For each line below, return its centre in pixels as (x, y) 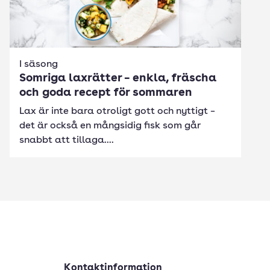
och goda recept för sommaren (106, 93)
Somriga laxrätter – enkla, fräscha (118, 79)
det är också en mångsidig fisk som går (110, 126)
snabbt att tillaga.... (67, 140)
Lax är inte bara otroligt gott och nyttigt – (117, 111)
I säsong (39, 64)
